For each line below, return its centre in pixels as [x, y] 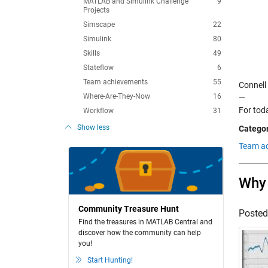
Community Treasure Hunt [129, 209]
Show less [93, 127]
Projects [96, 10]
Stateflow [98, 68]
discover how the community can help [140, 233]
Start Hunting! [110, 260]
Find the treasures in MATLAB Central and [145, 222]
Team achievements [115, 82]
